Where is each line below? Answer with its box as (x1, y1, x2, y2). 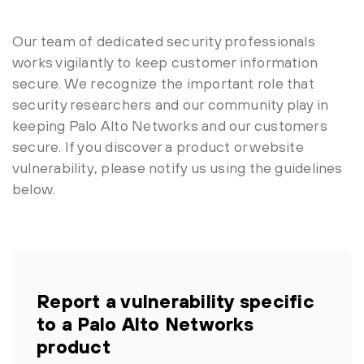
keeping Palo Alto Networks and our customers (12, 117, 327, 134)
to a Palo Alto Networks (37, 313, 253, 335)
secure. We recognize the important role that (12, 75, 314, 92)
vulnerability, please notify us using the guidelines (12, 159, 343, 176)
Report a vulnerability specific (37, 290, 314, 312)
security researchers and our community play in (12, 96, 329, 113)
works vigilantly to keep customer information (12, 54, 318, 71)
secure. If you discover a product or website (12, 138, 304, 155)
